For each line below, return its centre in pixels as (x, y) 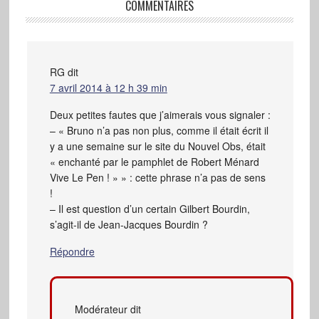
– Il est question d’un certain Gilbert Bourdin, (150, 209)
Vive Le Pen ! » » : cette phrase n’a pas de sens (157, 178)
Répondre (72, 252)
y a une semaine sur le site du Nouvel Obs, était (157, 146)
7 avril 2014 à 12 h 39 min (108, 88)
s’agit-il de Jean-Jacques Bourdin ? (129, 225)
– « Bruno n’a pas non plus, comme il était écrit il (159, 131)
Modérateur (101, 309)
